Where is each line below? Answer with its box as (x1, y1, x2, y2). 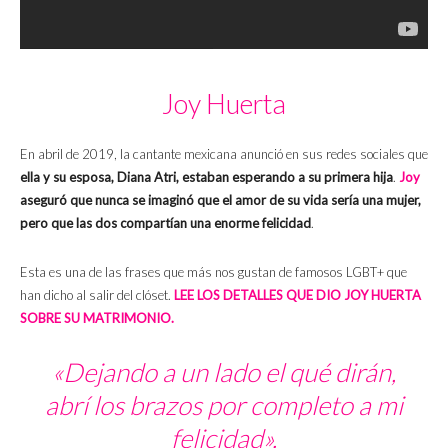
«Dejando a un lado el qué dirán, (52, 356, 396, 389)
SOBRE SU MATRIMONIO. (20, 310, 174, 327)
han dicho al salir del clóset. (20, 287, 174, 304)
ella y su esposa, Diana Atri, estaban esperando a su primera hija (20, 169, 393, 186)
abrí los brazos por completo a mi (45, 389, 403, 422)
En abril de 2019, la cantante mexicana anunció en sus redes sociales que (20, 146, 428, 163)
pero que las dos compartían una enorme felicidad (20, 215, 311, 232)
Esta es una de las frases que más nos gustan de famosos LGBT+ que (20, 264, 407, 281)
